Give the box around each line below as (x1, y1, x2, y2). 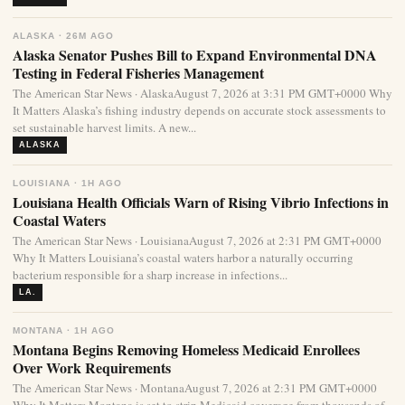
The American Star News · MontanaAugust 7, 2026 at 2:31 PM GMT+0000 (13, 380, 377, 397)
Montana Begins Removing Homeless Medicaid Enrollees (13, 339, 360, 361)
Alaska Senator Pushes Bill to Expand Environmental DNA (13, 44, 377, 66)
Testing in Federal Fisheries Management (13, 62, 264, 84)
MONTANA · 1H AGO (13, 325, 115, 336)
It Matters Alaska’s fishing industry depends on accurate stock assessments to (13, 102, 386, 119)
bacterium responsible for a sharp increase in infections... (13, 267, 287, 284)
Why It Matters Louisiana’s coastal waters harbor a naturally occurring (13, 250, 353, 267)
